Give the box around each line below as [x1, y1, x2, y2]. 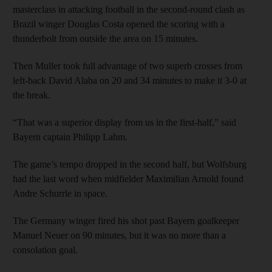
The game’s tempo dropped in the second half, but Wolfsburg [13, 158, 246, 169]
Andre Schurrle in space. [13, 188, 107, 199]
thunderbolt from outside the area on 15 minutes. [13, 33, 198, 44]
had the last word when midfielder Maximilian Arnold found [13, 173, 243, 184]
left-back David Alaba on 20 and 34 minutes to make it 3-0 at [13, 75, 246, 86]
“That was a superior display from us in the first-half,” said [13, 117, 236, 127]
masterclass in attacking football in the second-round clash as [13, 4, 245, 15]
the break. [13, 89, 50, 100]
